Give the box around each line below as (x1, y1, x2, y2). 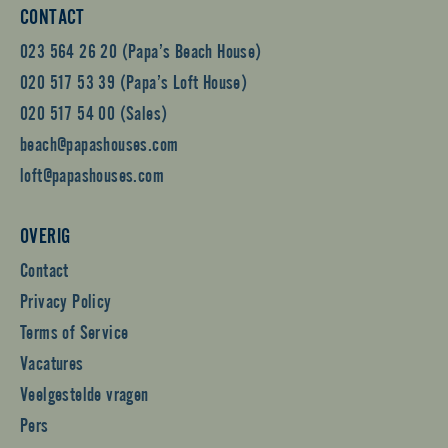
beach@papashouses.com (20, 129, 179, 155)
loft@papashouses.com (20, 160, 164, 186)
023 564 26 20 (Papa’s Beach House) (20, 36, 262, 62)
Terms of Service (20, 317, 129, 343)
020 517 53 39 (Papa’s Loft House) (20, 67, 248, 93)
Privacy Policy (20, 286, 112, 312)
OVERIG (20, 219, 71, 247)
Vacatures (20, 348, 84, 374)
